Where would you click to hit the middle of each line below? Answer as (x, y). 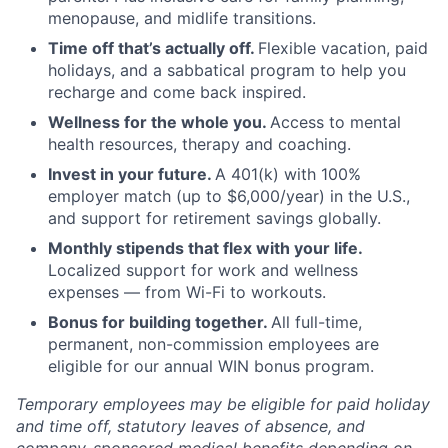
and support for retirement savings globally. (214, 218)
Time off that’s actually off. (153, 48)
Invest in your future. (131, 174)
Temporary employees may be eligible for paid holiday (223, 404)
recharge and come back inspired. (177, 92)
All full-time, (316, 322)
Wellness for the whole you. (159, 122)
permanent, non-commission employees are (213, 344)
